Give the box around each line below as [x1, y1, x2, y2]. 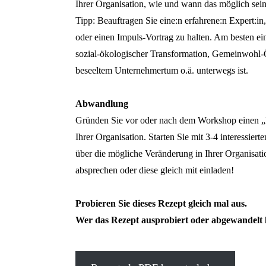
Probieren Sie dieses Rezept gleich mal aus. [75, 198, 247, 209]
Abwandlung [75, 99, 128, 109]
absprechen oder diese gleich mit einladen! [75, 165, 234, 176]
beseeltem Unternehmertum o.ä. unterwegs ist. [75, 65, 248, 76]
